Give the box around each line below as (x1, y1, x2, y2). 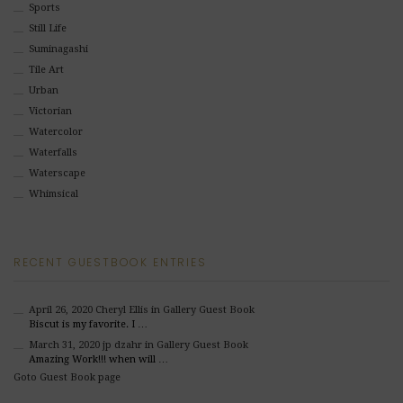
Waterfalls (28, 147, 77, 158)
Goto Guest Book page (13, 371, 121, 383)
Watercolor (28, 126, 83, 138)
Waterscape (28, 167, 85, 179)
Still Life (28, 22, 67, 34)
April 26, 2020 (28, 304, 95, 316)
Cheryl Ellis (94, 304, 148, 316)
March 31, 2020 (28, 339, 103, 351)
